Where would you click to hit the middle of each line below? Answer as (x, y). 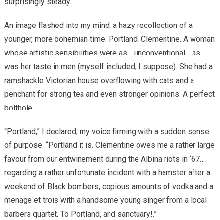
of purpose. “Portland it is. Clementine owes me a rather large (109, 145)
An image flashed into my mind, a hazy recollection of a (98, 25)
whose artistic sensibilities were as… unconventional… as (102, 53)
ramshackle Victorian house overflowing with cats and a (99, 80)
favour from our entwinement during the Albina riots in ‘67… (104, 159)
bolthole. (19, 108)
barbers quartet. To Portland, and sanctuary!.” (80, 214)
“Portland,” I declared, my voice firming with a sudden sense (107, 131)
